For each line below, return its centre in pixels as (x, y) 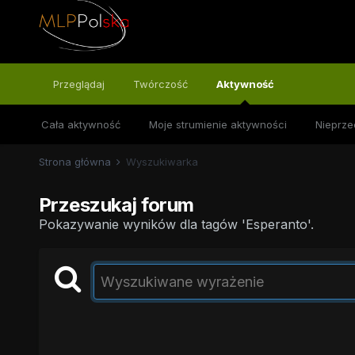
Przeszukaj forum (116, 205)
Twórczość (160, 84)
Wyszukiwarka (162, 162)
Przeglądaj (78, 84)
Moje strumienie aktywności (218, 124)
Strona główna (76, 162)
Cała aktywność (80, 124)
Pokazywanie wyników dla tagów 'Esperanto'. (176, 224)
